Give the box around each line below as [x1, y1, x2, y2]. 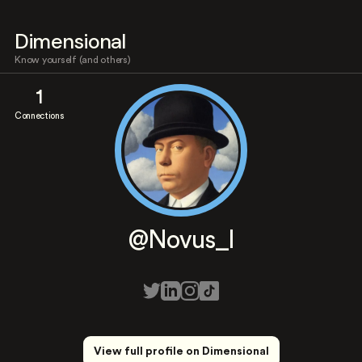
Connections [15, 112, 64, 120]
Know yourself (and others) [15, 55, 131, 65]
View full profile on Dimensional [93, 346, 269, 357]
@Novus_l [128, 228, 234, 253]
